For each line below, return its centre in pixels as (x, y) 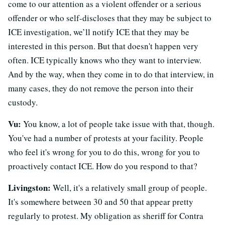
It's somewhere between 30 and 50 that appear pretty (101, 201)
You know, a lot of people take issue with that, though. (118, 124)
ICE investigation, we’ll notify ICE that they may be (99, 32)
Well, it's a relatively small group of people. (129, 187)
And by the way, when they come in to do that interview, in (111, 74)
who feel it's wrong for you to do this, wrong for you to (104, 152)
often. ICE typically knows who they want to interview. (105, 60)
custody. (23, 102)
